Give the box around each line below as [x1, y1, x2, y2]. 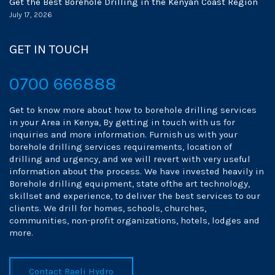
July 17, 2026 [9, 10, 52, 19]
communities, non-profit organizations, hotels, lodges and [9, 215, 260, 226]
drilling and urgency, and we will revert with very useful [9, 153, 250, 165]
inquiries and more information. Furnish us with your [9, 129, 238, 140]
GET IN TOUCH [9, 42, 89, 56]
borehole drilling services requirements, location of [9, 141, 232, 152]
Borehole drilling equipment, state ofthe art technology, [9, 178, 250, 189]
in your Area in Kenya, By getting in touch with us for [9, 117, 235, 128]
